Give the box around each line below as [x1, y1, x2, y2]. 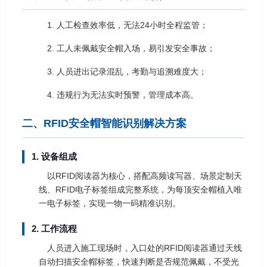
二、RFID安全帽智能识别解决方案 [22, 117, 187, 129]
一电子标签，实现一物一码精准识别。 [39, 198, 181, 208]
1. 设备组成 [32, 151, 77, 162]
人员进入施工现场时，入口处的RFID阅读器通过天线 [47, 243, 242, 253]
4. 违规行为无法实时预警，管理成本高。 [47, 89, 198, 100]
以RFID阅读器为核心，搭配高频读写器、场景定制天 [47, 170, 242, 181]
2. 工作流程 [32, 223, 77, 234]
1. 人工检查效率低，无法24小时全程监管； [47, 20, 208, 30]
